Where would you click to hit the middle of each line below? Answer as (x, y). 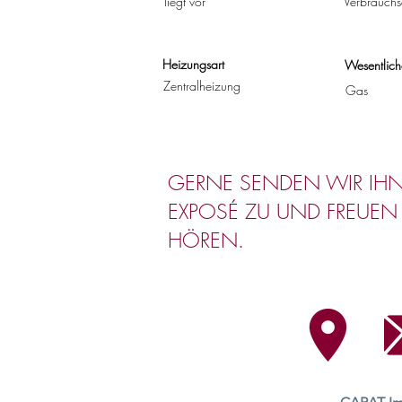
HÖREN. (206, 240)
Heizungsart (193, 64)
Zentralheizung (202, 86)
